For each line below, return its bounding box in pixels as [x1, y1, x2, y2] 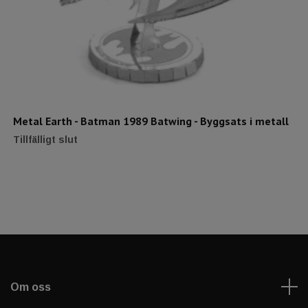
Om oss [10, 280, 51, 293]
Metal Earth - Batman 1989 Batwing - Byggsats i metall [13, 113, 289, 128]
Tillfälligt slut [13, 133, 78, 145]
